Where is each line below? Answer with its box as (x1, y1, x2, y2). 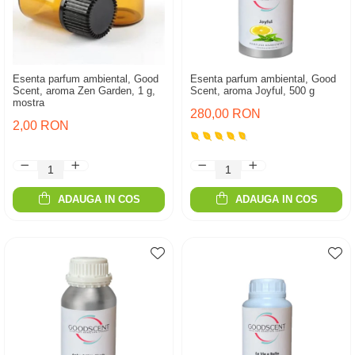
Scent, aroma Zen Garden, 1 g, (13, 85, 155, 97)
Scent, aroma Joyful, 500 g (190, 85, 315, 97)
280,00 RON (190, 107, 261, 120)
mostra (13, 97, 44, 109)
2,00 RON (13, 119, 69, 132)
